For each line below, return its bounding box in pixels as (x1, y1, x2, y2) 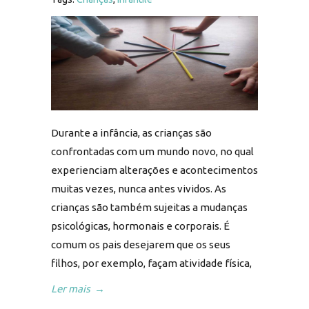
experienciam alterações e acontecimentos (51, 164, 258, 177)
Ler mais (51, 283, 90, 295)
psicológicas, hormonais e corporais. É (51, 220, 230, 232)
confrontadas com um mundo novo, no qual (51, 146, 254, 158)
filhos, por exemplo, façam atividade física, (51, 257, 252, 270)
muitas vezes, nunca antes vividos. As (51, 183, 226, 195)
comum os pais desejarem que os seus (51, 239, 230, 251)
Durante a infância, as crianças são (51, 127, 212, 139)
